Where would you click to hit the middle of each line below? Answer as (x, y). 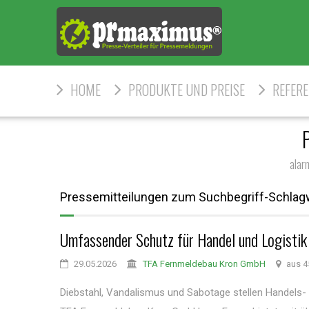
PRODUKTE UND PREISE (187, 90)
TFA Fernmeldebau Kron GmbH (204, 264)
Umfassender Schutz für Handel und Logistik (183, 239)
